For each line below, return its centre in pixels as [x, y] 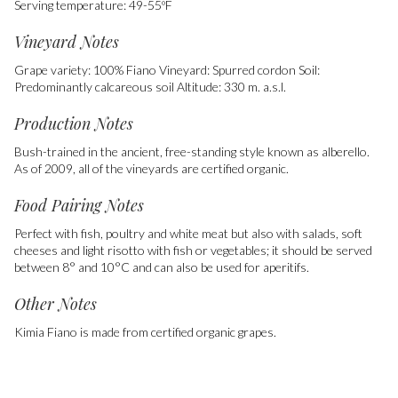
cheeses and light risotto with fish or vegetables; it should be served [193, 250]
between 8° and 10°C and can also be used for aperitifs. [162, 267]
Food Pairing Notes [79, 205]
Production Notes [74, 123]
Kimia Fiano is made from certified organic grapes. [145, 331]
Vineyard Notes [67, 41]
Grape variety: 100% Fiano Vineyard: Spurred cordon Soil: [167, 69]
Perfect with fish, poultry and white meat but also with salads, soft [188, 233]
